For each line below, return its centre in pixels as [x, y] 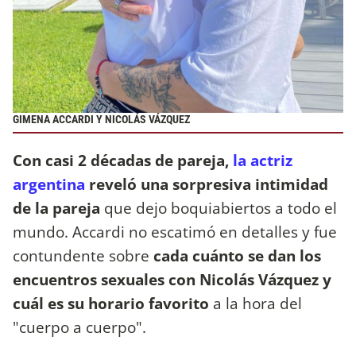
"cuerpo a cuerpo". [79, 327]
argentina [51, 184]
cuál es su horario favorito [113, 303]
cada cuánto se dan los [237, 255]
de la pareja [56, 207]
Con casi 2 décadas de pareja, [123, 160]
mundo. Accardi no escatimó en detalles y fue [175, 231]
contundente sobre [83, 255]
